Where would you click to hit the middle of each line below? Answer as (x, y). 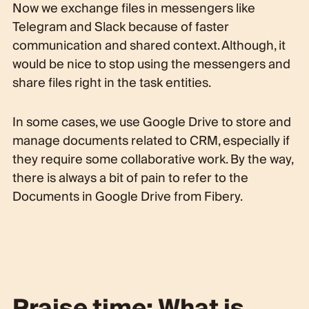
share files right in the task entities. (111, 83)
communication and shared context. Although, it (149, 46)
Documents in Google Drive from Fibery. (127, 197)
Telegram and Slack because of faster (120, 27)
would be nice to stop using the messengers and (151, 64)
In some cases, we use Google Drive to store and (151, 122)
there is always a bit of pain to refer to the (130, 178)
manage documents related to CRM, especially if (151, 141)
